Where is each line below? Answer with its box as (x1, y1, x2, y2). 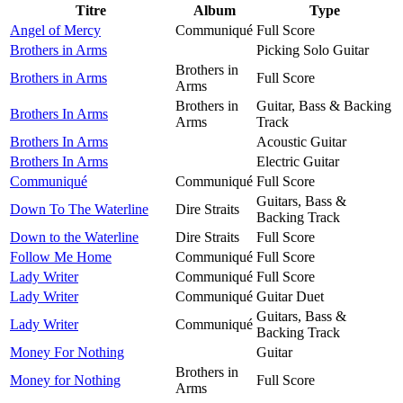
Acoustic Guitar (256, 133, 346, 149)
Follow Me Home (10, 248, 112, 264)
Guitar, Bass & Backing (256, 97, 391, 113)
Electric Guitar (256, 153, 339, 169)
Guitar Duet (256, 288, 324, 304)
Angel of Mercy (10, 22, 101, 38)
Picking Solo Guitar (256, 41, 369, 58)
